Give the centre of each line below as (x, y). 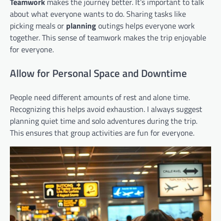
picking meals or (38, 26)
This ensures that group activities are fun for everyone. (102, 132)
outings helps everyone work (146, 26)
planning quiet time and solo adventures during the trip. (104, 121)
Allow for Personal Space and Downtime (98, 73)
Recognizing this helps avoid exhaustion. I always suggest (106, 109)
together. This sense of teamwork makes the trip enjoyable (108, 38)
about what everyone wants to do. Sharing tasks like (98, 14)
